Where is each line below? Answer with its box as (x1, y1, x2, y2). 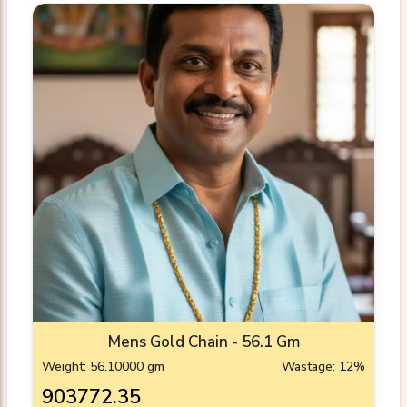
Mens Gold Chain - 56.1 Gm (107, 332, 300, 353)
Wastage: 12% (282, 358, 365, 376)
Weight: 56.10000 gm (42, 358, 164, 376)
